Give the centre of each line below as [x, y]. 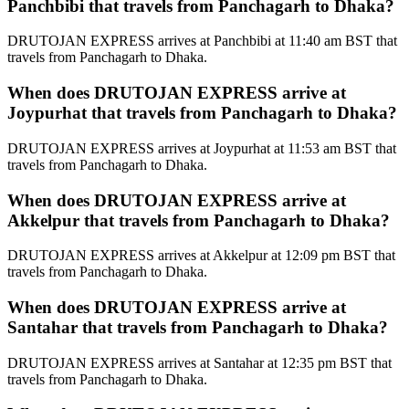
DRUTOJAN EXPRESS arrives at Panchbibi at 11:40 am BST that [202, 41]
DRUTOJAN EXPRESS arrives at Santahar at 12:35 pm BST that [199, 362]
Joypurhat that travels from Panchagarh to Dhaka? [202, 113]
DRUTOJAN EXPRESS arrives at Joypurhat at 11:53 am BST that [202, 148]
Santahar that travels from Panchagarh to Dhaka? [198, 327]
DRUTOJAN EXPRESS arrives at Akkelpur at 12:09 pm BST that [201, 256]
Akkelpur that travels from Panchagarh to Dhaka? [199, 220]
